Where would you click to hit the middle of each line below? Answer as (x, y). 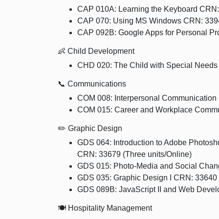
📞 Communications (92, 84)
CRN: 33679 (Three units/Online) (134, 154)
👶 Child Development (97, 51)
